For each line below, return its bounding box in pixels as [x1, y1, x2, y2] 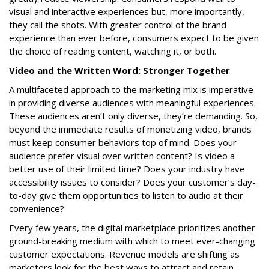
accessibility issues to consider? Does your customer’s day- [9, 176, 256, 188]
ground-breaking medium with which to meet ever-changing [9, 235, 255, 247]
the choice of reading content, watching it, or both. [9, 45, 219, 57]
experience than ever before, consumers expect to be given [9, 32, 259, 44]
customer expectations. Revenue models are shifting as [9, 248, 240, 260]
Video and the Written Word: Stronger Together [9, 64, 230, 76]
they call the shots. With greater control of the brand [9, 19, 226, 31]
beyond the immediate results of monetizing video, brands [9, 123, 252, 135]
